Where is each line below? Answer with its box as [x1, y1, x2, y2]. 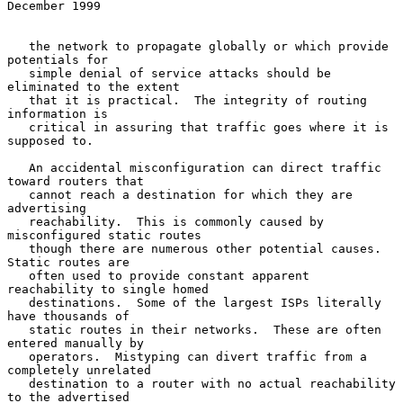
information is [7, 106, 108, 121]
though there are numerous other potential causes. [7, 241, 29, 255]
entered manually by [7, 336, 144, 350]
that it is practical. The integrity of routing [7, 93, 29, 107]
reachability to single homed [7, 282, 209, 296]
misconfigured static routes [7, 228, 201, 242]
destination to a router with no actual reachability [7, 376, 29, 390]
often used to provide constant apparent [7, 268, 29, 282]
